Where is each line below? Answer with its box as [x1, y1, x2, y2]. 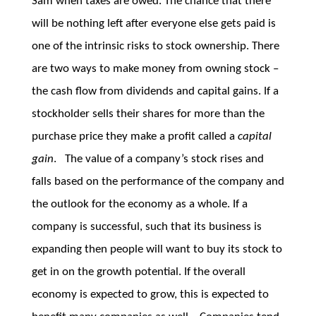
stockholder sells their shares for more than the [31, 108, 265, 120]
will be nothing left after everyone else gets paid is [31, 18, 276, 30]
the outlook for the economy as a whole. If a [31, 198, 248, 210]
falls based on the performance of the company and [31, 176, 284, 188]
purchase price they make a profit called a [31, 130, 238, 142]
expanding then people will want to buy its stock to [31, 243, 282, 255]
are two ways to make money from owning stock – [31, 63, 279, 75]
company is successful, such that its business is [31, 221, 262, 233]
